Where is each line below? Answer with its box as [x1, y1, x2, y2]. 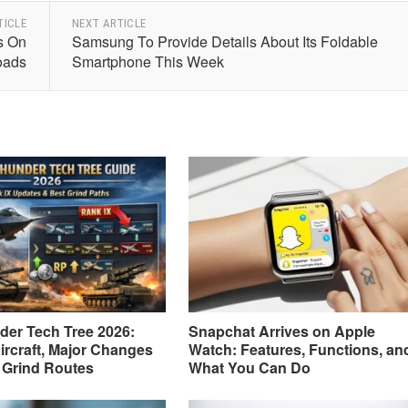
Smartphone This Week [71, 51, 224, 72]
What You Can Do [188, 356, 311, 378]
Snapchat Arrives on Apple [188, 320, 375, 342]
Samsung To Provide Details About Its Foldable [71, 31, 378, 52]
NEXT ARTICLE [71, 16, 147, 30]
